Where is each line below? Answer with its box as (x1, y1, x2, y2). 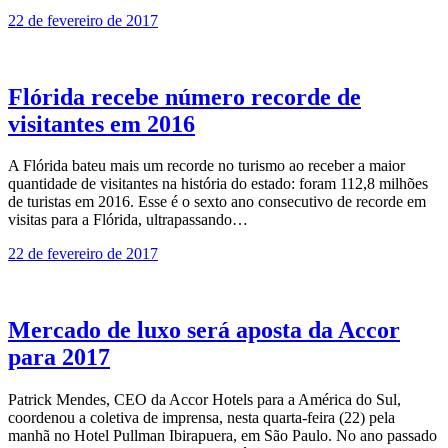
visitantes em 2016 (8, 110, 195, 137)
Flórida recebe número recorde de (8, 83, 361, 110)
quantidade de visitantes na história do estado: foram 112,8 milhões (8, 175, 428, 193)
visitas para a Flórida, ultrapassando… (8, 211, 248, 229)
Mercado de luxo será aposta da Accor (8, 317, 400, 344)
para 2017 (8, 344, 110, 371)
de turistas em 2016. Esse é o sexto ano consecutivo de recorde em (8, 193, 426, 211)
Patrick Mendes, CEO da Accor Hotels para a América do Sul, (8, 391, 401, 409)
